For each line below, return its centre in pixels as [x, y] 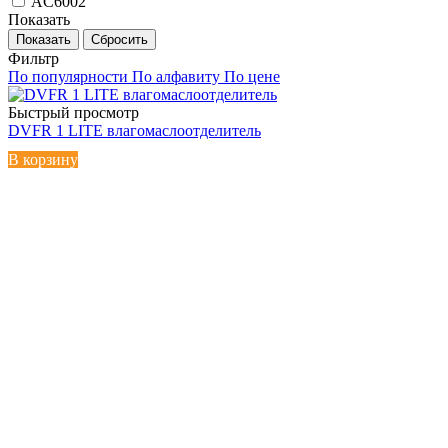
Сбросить [119, 39]
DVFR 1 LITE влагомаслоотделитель [134, 130]
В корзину [43, 159]
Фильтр [33, 58]
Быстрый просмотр [73, 112]
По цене [252, 76]
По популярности [68, 76]
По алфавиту [176, 76]
